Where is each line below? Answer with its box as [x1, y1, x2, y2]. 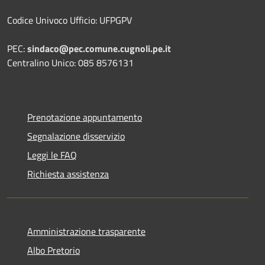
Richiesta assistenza [27, 166, 109, 181]
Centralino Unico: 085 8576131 [7, 55, 134, 70]
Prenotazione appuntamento [27, 109, 142, 124]
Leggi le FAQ [27, 147, 77, 162]
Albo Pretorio [27, 243, 80, 257]
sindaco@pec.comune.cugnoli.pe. [27, 41, 165, 56]
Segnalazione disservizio [27, 128, 125, 143]
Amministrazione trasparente [27, 224, 146, 238]
